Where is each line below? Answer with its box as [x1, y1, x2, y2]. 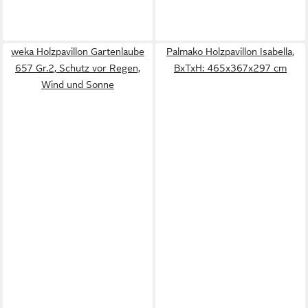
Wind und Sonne [41, 79, 114, 90]
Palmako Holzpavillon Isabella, [166, 46, 294, 57]
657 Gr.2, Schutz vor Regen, [15, 63, 140, 74]
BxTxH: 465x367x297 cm [174, 63, 287, 74]
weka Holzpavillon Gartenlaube [11, 46, 144, 57]
